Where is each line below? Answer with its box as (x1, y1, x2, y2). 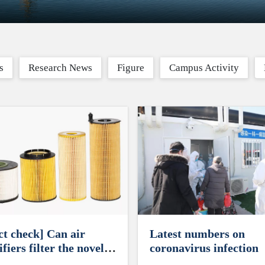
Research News (28, 62, 92, 73)
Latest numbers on (149, 227, 245, 240)
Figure (117, 62, 144, 73)
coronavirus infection (149, 241, 258, 254)
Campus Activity (169, 62, 239, 73)
